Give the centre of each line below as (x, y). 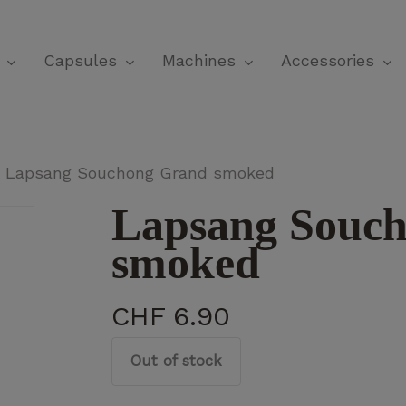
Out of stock (176, 361)
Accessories (327, 61)
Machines (198, 61)
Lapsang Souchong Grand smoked (140, 173)
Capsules (80, 61)
